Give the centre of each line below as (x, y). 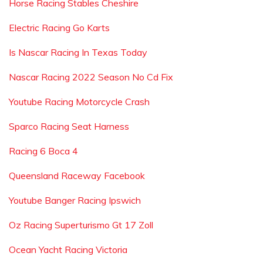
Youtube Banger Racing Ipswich (75, 200)
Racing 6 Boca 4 (43, 151)
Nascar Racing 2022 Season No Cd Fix (91, 77)
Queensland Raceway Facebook (77, 176)
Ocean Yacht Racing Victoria (68, 249)
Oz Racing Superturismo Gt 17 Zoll (81, 225)
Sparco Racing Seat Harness (69, 126)
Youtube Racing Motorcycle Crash (79, 102)
